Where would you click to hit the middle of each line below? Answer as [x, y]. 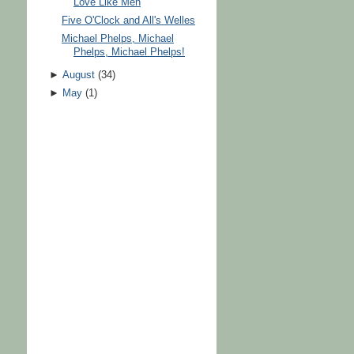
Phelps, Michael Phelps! [130, 52]
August [78, 75]
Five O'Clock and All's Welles [129, 20]
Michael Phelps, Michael [118, 38]
